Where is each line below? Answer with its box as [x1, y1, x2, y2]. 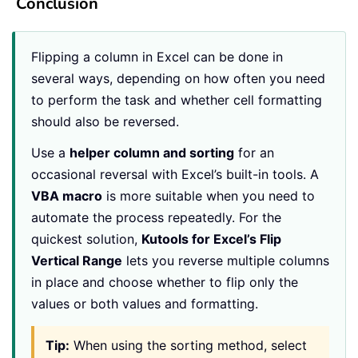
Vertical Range [31, 252, 122, 268]
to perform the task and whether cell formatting [31, 91, 322, 108]
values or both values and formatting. [31, 295, 258, 312]
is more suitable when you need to [102, 187, 315, 204]
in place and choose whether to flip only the [31, 273, 298, 290]
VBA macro [31, 187, 102, 204]
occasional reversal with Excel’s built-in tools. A [31, 165, 319, 182]
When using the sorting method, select [70, 336, 307, 353]
